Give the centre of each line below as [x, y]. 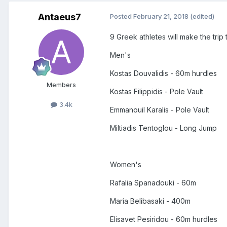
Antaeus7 [59, 17]
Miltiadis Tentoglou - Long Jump [164, 128]
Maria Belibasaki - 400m [151, 201]
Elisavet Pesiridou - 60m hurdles [164, 219]
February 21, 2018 [161, 16]
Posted [122, 16]
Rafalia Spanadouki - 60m [154, 182]
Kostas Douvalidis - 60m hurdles [163, 73]
